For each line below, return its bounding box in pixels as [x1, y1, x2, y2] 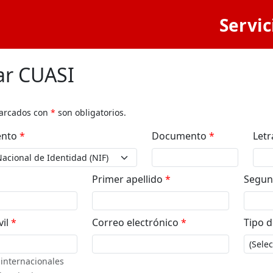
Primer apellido [92, 172, 166, 186]
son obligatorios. [55, 107, 126, 118]
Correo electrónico [92, 216, 182, 229]
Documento [152, 129, 209, 143]
